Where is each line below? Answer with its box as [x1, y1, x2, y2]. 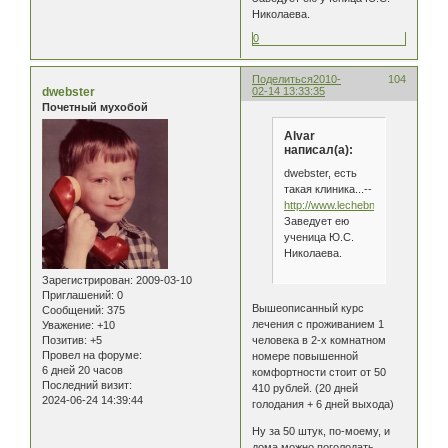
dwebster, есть [283, 167, 357, 180]
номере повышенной [252, 349, 359, 362]
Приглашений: [42, 289, 114, 302]
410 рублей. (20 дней [252, 381, 359, 394]
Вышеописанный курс [252, 301, 365, 314]
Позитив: [42, 334, 87, 347]
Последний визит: [42, 379, 132, 392]
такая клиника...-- [283, 183, 372, 196]
